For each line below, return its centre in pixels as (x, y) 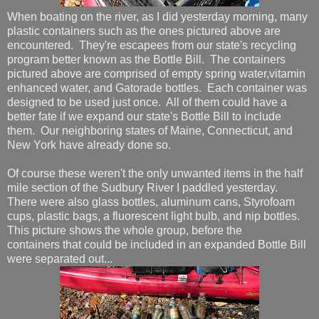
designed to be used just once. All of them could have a (147, 102)
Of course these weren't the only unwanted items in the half (155, 173)
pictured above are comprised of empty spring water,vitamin (156, 73)
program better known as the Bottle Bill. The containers (146, 59)
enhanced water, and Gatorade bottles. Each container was (157, 88)
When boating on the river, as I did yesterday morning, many (157, 16)
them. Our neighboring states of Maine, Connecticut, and (150, 130)
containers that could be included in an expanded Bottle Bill (157, 244)
